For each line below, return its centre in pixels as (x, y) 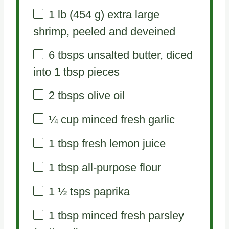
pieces (102, 72)
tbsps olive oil (89, 96)
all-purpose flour (120, 167)
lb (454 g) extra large (107, 15)
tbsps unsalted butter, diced (123, 55)
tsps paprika (98, 191)
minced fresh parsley (131, 215)
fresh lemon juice (122, 143)
